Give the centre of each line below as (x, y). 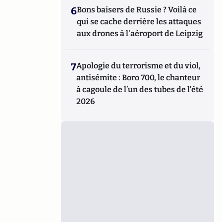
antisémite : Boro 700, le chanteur (139, 78)
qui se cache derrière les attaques (139, 22)
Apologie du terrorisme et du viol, (139, 66)
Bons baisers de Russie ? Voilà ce (137, 10)
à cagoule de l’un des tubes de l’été (140, 89)
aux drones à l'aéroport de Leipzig (140, 33)
